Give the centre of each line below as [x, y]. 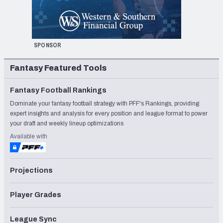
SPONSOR [48, 46]
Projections [31, 171]
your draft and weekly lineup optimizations [67, 124]
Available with [29, 137]
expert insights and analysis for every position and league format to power [109, 114]
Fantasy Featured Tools [58, 68]
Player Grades [36, 195]
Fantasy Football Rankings [58, 91]
